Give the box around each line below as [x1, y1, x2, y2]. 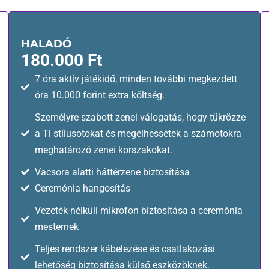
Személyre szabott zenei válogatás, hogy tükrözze [34, 111, 246, 123]
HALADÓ [21, 37, 71, 50]
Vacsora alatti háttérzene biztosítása [34, 166, 190, 178]
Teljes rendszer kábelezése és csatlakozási [34, 243, 215, 255]
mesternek [34, 220, 79, 232]
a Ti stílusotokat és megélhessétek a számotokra [34, 127, 241, 139]
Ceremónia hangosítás [34, 182, 130, 194]
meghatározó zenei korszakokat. [34, 144, 172, 156]
